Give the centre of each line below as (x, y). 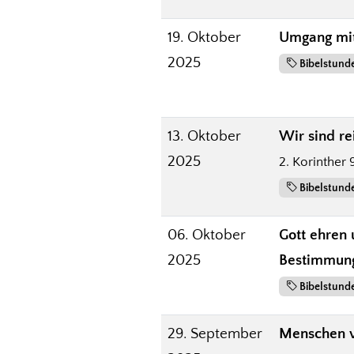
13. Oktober (204, 136)
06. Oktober (207, 235)
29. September (215, 333)
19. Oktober (204, 37)
